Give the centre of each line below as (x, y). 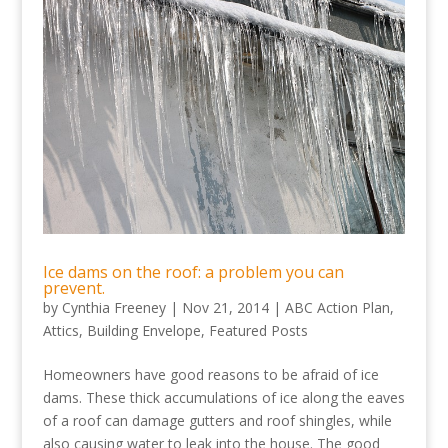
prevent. (73, 287)
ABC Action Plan (337, 307)
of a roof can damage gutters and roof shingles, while (217, 420)
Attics (60, 330)
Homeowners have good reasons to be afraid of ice (210, 374)
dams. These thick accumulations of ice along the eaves (223, 397)
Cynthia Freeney (113, 307)
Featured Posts (258, 330)
